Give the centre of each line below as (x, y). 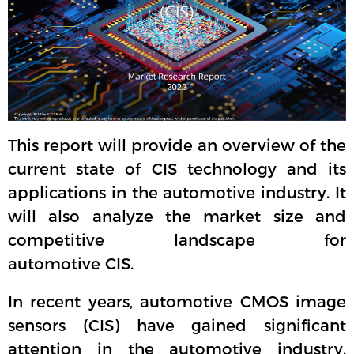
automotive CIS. (71, 264)
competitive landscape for (177, 241)
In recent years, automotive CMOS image (177, 302)
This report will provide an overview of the (177, 146)
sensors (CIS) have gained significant (177, 326)
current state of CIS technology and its (177, 169)
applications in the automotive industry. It (177, 193)
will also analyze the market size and (177, 217)
